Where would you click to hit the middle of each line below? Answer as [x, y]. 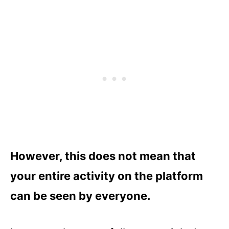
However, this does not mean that [103, 156]
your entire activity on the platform [107, 176]
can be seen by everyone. [81, 196]
